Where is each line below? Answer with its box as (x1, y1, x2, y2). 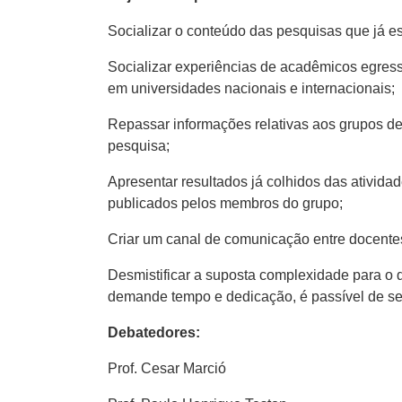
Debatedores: (108, 325, 200, 340)
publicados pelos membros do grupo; (108, 196, 343, 211)
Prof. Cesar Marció (108, 361, 226, 376)
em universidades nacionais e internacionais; (108, 81, 395, 96)
